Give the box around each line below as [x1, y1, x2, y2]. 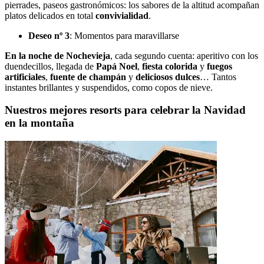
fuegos [207, 61, 232, 71]
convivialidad [95, 10, 148, 21]
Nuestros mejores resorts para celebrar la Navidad [5, 104, 246, 117]
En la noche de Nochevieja [5, 50, 110, 61]
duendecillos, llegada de [5, 61, 96, 71]
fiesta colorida [142, 61, 197, 71]
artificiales [5, 71, 45, 82]
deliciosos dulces [136, 71, 200, 82]
